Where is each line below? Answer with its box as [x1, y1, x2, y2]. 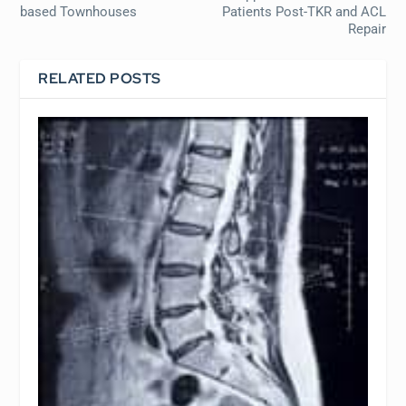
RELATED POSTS [38, 68, 161, 88]
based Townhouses [20, 3, 138, 20]
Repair [347, 20, 386, 37]
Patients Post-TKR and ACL [221, 3, 386, 20]
